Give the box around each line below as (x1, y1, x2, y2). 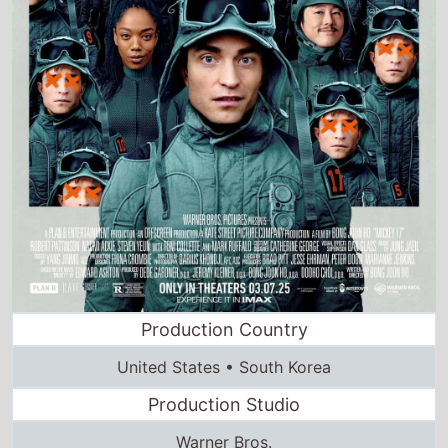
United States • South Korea (117, 356, 331, 377)
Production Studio (148, 393, 300, 415)
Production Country (140, 318, 308, 340)
